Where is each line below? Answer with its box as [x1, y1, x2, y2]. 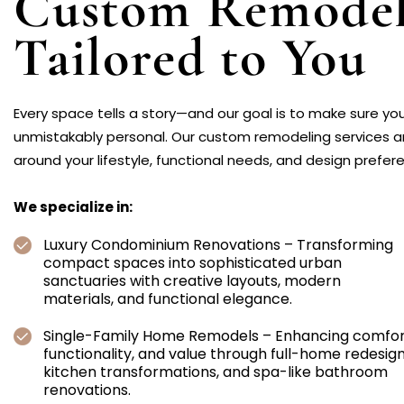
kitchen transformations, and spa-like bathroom [43, 362, 388, 382]
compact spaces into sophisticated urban [43, 252, 342, 273]
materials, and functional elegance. [43, 289, 292, 309]
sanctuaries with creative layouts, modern [43, 271, 341, 291]
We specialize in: [14, 197, 133, 216]
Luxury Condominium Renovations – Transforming [43, 234, 393, 255]
